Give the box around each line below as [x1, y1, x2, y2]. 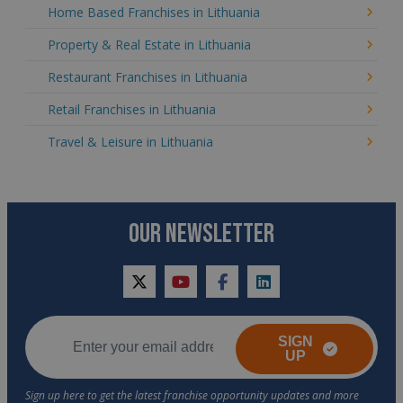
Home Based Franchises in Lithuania [48, 3, 260, 21]
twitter [138, 281, 184, 301]
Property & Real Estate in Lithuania [48, 35, 251, 53]
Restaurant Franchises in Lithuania [48, 67, 247, 85]
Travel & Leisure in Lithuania [48, 132, 213, 150]
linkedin [262, 281, 316, 301]
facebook [220, 281, 284, 301]
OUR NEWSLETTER [129, 217, 274, 250]
